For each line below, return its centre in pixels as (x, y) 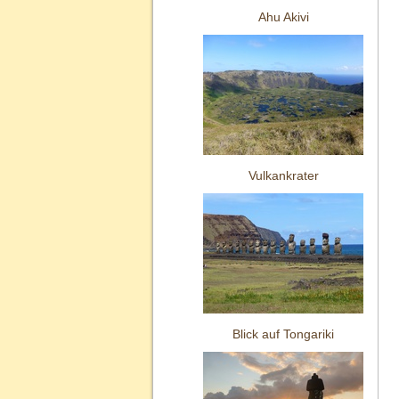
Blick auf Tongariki (283, 334)
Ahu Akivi (283, 17)
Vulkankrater (283, 175)
